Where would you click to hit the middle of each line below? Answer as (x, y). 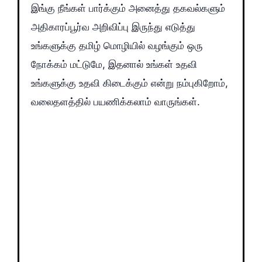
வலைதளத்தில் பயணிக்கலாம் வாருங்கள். (116, 101)
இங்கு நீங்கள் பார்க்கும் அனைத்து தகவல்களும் (128, 8)
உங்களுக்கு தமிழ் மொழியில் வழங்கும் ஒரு (117, 45)
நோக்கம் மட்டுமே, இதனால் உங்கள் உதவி (114, 64)
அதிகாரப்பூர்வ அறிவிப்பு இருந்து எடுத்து (113, 27)
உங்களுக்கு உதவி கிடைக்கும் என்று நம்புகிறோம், (130, 83)
